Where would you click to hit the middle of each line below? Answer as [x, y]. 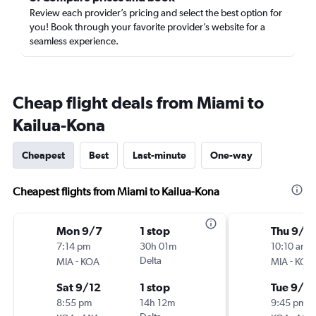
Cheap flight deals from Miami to [138, 102]
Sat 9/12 [79, 287]
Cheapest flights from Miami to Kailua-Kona [116, 192]
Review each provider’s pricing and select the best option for [156, 13]
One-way [231, 155]
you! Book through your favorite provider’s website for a [147, 27]
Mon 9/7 [79, 231]
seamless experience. [74, 41]
